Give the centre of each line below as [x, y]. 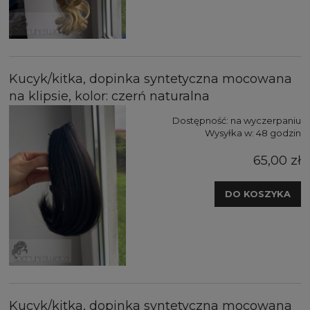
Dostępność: [200, 121]
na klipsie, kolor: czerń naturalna [109, 97]
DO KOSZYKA [258, 194]
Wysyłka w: [229, 133]
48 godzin [279, 133]
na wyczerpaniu [266, 121]
